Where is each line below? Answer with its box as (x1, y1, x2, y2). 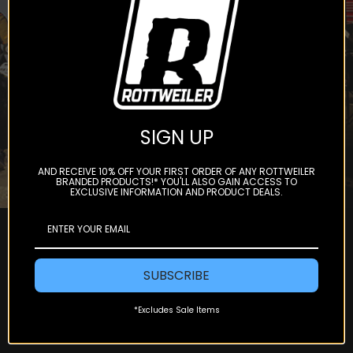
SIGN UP (139, 124, 214, 150)
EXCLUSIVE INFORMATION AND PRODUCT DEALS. (70, 184, 283, 199)
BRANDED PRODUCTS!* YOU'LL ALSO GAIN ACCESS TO (56, 174, 297, 188)
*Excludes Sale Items (133, 303, 220, 316)
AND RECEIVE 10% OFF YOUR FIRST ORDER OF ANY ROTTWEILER (38, 164, 315, 178)
